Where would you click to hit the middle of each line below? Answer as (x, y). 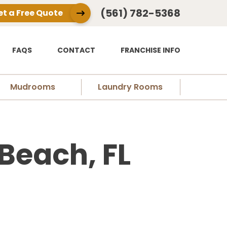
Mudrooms (33, 87)
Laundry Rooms (130, 87)
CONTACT (76, 50)
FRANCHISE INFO (150, 50)
